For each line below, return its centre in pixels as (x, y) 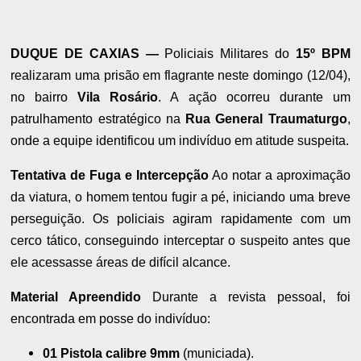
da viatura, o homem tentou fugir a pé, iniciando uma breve (180, 197)
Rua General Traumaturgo (266, 118)
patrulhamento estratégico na (98, 118)
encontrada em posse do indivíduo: (111, 318)
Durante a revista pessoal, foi (246, 297)
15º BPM (323, 53)
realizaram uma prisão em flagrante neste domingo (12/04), (180, 75)
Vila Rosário (118, 97)
